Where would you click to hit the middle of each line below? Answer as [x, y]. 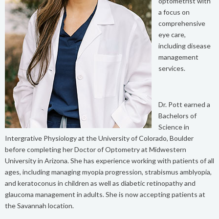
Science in [174, 127]
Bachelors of [177, 116]
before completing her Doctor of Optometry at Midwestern [96, 149]
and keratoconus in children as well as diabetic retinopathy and [100, 183]
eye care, [172, 34]
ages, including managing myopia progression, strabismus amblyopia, [108, 172]
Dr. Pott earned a [184, 104]
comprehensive [182, 23]
